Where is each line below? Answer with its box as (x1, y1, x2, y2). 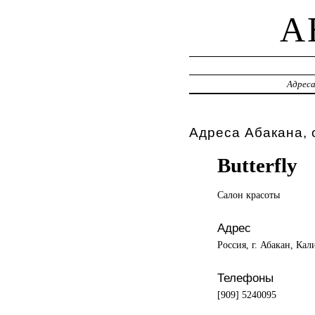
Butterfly (217, 153, 297, 176)
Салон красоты (217, 188, 280, 200)
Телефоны (217, 270, 274, 285)
